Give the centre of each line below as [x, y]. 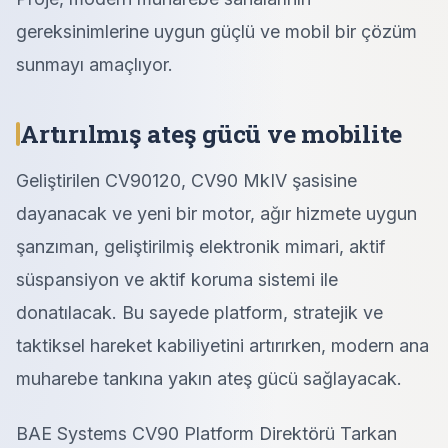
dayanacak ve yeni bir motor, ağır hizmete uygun [216, 213]
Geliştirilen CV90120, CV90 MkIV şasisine [186, 180]
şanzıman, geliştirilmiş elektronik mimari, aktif [201, 246]
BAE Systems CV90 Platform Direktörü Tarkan [206, 433]
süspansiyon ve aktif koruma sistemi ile [177, 279]
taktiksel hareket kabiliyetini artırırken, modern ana [222, 345]
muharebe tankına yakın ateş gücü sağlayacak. [209, 378]
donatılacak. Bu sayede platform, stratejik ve [199, 312]
